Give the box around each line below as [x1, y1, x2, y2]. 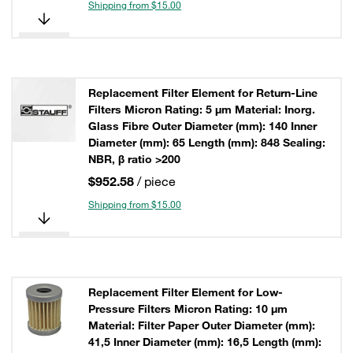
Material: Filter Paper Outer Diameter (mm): [88, 318, 315, 333]
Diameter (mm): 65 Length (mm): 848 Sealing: [88, 136, 325, 150]
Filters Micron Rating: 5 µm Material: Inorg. [88, 102, 315, 117]
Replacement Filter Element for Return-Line [88, 86, 318, 100]
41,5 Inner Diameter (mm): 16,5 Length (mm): [88, 335, 321, 349]
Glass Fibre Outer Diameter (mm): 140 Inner [88, 119, 317, 133]
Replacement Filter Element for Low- [88, 285, 283, 299]
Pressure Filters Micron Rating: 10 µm [88, 302, 288, 316]
